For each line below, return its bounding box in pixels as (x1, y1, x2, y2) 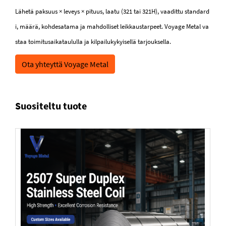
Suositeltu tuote (15, 99, 87, 112)
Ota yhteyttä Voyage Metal (22, 59, 108, 70)
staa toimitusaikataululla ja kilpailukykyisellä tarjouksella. (15, 37, 171, 46)
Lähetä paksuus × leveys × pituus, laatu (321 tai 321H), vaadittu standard (15, 7, 209, 16)
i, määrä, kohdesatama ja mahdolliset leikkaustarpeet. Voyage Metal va (15, 22, 209, 31)
